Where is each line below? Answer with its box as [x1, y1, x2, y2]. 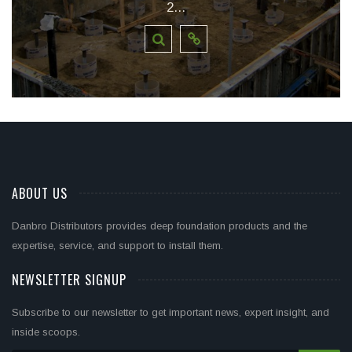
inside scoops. [12, 326, 80, 339]
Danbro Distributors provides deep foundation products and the [12, 220, 307, 233]
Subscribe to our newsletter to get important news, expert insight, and [12, 306, 329, 319]
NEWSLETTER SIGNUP [12, 270, 126, 290]
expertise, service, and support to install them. [12, 240, 223, 252]
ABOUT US [12, 184, 68, 203]
